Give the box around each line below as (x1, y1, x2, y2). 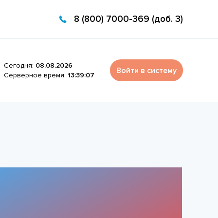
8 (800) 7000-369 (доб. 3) (74, 14, 183, 25)
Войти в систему (116, 65, 177, 75)
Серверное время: (4, 71, 68, 79)
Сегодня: (4, 61, 36, 70)
